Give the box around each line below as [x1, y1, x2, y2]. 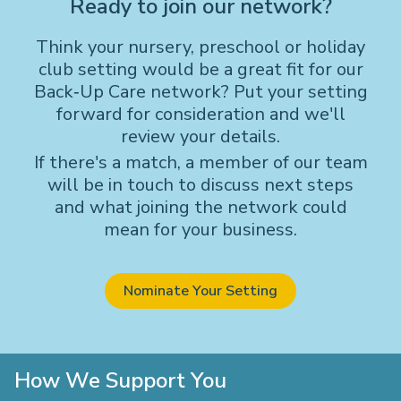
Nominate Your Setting [124, 281, 277, 301]
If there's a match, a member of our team [33, 150, 368, 175]
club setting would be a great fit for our [38, 57, 363, 81]
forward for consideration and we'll [55, 102, 346, 126]
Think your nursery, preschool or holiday [36, 35, 365, 59]
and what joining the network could [54, 195, 347, 219]
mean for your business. [104, 218, 297, 242]
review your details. [121, 124, 280, 149]
